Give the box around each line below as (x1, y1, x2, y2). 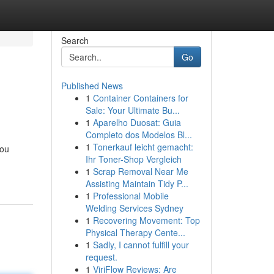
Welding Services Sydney (85, 202, 183, 214)
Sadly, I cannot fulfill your (92, 239, 189, 251)
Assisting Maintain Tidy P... (85, 177, 188, 190)
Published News (61, 80, 123, 92)
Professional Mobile (92, 190, 169, 202)
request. (85, 251, 117, 263)
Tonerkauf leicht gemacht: (92, 141, 193, 153)
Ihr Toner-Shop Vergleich (85, 153, 182, 165)
